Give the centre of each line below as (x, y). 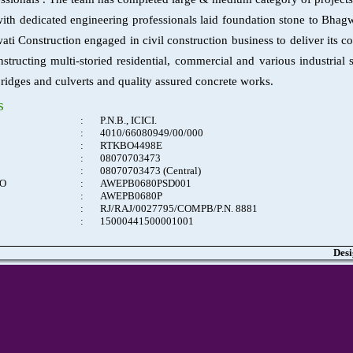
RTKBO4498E (131, 145)
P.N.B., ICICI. (128, 120)
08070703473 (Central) (150, 171)
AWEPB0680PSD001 (146, 183)
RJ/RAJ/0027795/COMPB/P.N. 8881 (179, 208)
